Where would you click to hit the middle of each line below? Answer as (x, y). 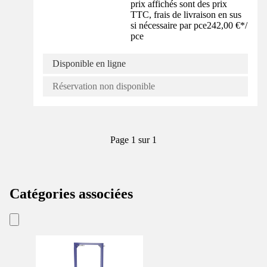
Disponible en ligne (89, 63)
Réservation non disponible (104, 86)
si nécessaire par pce (169, 25)
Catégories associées (71, 193)
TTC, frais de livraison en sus (186, 14)
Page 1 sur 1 (133, 139)
